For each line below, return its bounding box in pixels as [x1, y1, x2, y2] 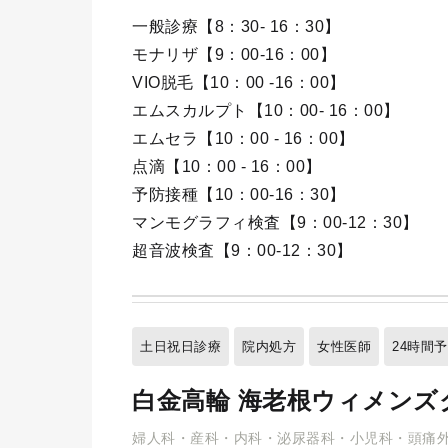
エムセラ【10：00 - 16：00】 [132, 130, 355, 147]
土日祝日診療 [140, 339, 221, 354]
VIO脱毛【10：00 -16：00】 [132, 74, 346, 91]
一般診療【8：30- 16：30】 [132, 18, 341, 35]
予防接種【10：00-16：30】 [132, 186, 346, 203]
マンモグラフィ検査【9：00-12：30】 [132, 214, 419, 231]
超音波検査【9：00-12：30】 [132, 242, 353, 259]
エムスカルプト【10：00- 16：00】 [132, 102, 400, 119]
